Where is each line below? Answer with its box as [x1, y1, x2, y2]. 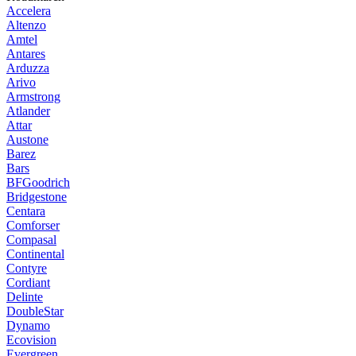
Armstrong [6, 90, 60, 103]
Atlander [6, 104, 50, 118]
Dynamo [6, 319, 50, 332]
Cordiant [6, 276, 50, 289]
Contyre [6, 261, 47, 275]
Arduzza [6, 61, 49, 75]
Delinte [6, 290, 43, 304]
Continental [6, 247, 64, 261]
